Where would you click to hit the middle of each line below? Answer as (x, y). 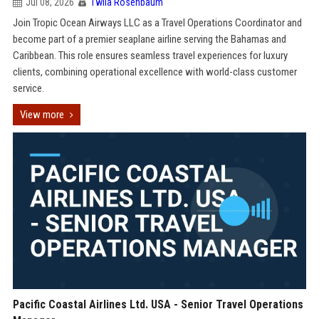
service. (28, 88)
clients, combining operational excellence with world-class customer (155, 72)
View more (42, 115)
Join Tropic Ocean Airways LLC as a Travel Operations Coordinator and (157, 23)
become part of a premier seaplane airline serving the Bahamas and (149, 39)
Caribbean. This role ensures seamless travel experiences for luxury (150, 56)
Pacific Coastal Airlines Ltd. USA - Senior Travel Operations (158, 304)
